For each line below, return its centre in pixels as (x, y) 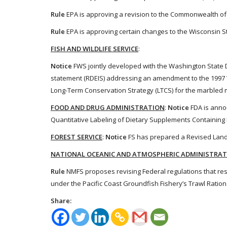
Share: (61, 201)
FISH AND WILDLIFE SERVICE (94, 49)
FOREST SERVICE (77, 137)
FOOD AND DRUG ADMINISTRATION (108, 107)
